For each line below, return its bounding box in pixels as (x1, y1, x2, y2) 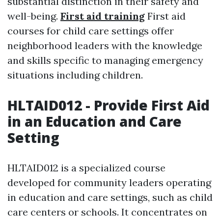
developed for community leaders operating (7, 176, 211, 189)
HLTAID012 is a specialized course (7, 162, 165, 174)
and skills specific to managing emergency (7, 54, 203, 66)
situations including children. (7, 69, 143, 81)
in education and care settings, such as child (7, 191, 213, 203)
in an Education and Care (7, 112, 182, 131)
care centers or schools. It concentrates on (7, 206, 207, 218)
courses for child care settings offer (7, 25, 174, 37)
